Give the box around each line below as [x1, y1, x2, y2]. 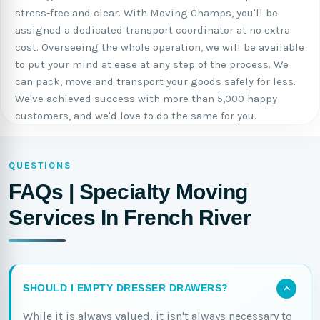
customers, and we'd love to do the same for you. [15, 109, 256, 122]
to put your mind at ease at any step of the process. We [15, 58, 289, 71]
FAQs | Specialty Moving [9, 180, 248, 204]
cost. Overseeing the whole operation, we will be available [15, 41, 304, 54]
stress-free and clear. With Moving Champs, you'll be [15, 6, 278, 19]
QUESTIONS [9, 160, 71, 171]
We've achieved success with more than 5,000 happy [15, 92, 277, 105]
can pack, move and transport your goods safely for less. [15, 75, 296, 88]
